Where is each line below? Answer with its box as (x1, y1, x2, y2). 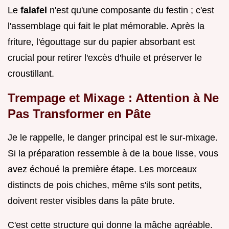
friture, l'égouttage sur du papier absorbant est (8, 36, 195, 47)
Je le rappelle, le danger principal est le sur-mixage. (8, 132, 218, 143)
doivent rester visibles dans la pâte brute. (8, 195, 175, 206)
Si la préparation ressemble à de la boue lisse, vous (8, 148, 218, 158)
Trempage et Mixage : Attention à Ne (8, 90, 219, 105)
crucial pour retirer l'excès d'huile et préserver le (8, 52, 202, 63)
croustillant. (8, 68, 54, 79)
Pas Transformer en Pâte (8, 106, 151, 121)
